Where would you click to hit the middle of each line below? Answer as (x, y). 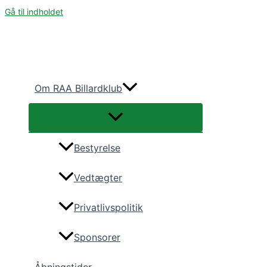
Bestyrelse (97, 148)
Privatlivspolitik (108, 208)
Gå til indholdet (34, 12)
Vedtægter (98, 178)
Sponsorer (97, 237)
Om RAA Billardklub (78, 88)
